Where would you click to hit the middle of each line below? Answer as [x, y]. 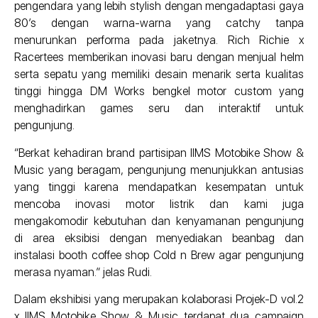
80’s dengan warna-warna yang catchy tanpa [159, 23]
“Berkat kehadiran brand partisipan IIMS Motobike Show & [159, 153]
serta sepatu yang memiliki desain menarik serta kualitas [159, 75]
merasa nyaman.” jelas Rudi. [83, 272]
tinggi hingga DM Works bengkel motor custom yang [159, 92]
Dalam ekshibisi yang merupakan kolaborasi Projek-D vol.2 [159, 300]
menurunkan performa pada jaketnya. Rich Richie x [159, 40]
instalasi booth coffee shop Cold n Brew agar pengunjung [159, 255]
